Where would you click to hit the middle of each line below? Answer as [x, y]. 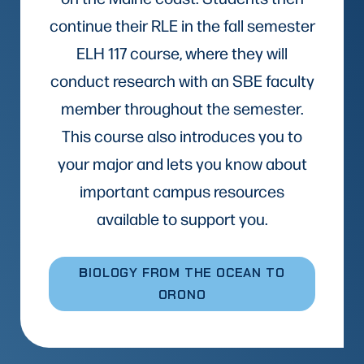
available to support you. [182, 218]
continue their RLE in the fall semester [182, 25]
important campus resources [182, 191]
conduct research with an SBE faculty [182, 80]
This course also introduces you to [182, 135]
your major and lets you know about [182, 163]
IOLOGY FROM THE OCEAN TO [187, 273]
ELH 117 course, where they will [182, 52]
